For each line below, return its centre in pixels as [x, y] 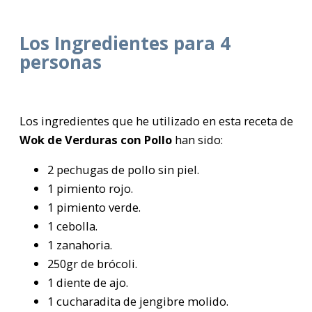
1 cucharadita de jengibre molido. [138, 302]
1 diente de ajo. [88, 283]
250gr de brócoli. [92, 264]
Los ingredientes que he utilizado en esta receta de [156, 120]
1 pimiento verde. [94, 208]
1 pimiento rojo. [90, 189]
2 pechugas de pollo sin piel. [123, 170]
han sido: [199, 139]
